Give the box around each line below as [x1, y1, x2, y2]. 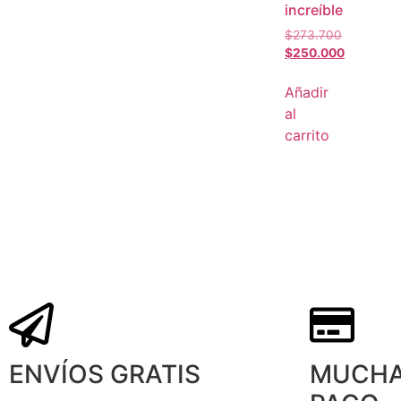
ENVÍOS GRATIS [9, 359, 200, 390]
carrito [285, 126, 329, 145]
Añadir [285, 83, 328, 102]
